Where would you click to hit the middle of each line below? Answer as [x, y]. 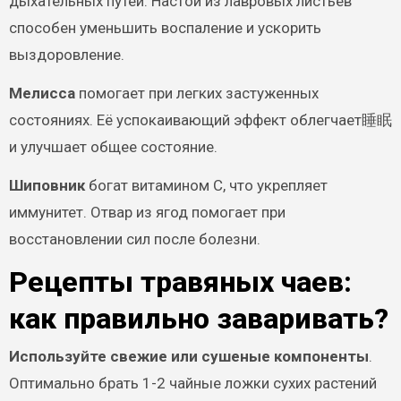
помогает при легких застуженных [196, 93]
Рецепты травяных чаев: [180, 282]
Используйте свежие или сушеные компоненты [188, 357]
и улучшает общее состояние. [113, 146]
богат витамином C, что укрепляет [206, 185]
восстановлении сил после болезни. [134, 239]
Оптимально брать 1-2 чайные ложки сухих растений [192, 384]
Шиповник [47, 185]
